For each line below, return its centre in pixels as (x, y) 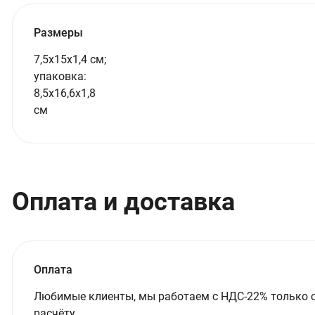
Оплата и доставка (123, 202)
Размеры (58, 33)
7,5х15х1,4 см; (70, 59)
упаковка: (60, 76)
